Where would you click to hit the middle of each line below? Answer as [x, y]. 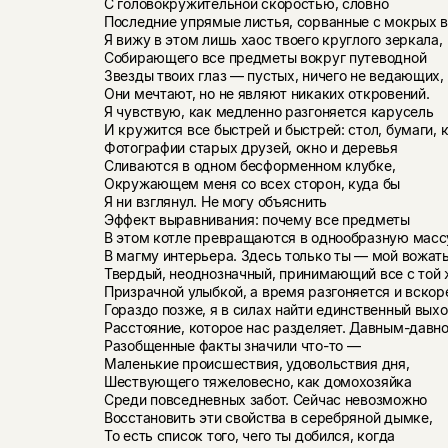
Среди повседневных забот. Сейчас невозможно [265, 400]
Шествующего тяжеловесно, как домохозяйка [257, 382]
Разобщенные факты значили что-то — [232, 346]
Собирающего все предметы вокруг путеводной [265, 58]
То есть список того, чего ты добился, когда [249, 436]
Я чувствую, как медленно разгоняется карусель [268, 112]
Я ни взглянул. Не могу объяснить [215, 202]
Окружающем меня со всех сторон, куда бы [252, 184]
